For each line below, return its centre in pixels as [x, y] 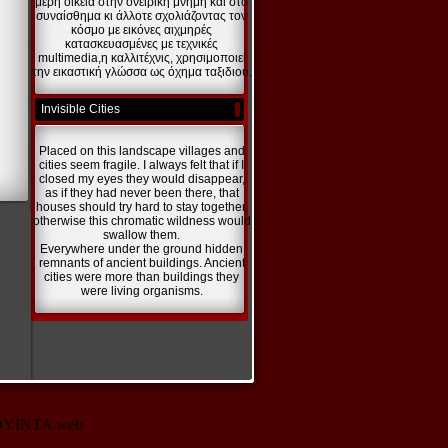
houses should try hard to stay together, [141, 207]
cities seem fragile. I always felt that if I [141, 165]
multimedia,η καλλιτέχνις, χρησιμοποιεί [141, 58]
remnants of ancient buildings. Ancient [141, 263]
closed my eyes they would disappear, [141, 179]
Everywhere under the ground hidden [141, 249]
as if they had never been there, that [141, 193]
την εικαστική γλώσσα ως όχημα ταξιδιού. [141, 72]
